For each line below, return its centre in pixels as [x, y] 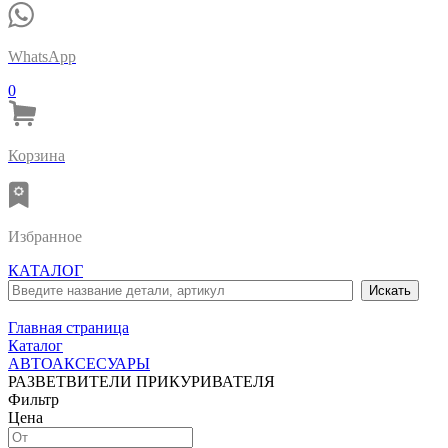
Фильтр [33, 399]
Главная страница [68, 327]
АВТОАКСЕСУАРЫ [79, 363]
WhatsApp [42, 56]
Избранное [45, 236]
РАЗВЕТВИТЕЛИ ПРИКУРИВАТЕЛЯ [141, 381]
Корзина [36, 155]
